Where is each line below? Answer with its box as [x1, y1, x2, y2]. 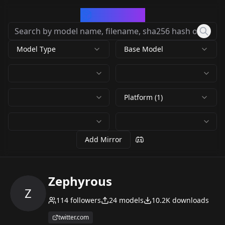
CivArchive [92, 8, 145, 22]
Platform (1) [124, 92, 163, 102]
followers [68, 195, 101, 205]
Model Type [17, 44, 56, 54]
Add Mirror [85, 135, 122, 144]
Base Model [124, 44, 163, 54]
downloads [170, 195, 209, 205]
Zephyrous [48, 173, 112, 189]
